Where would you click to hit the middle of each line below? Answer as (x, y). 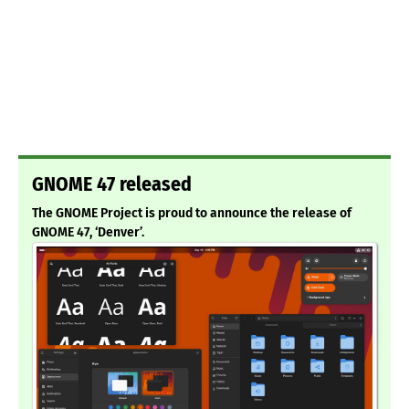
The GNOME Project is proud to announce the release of (192, 214)
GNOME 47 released (112, 185)
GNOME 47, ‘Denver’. (88, 233)
